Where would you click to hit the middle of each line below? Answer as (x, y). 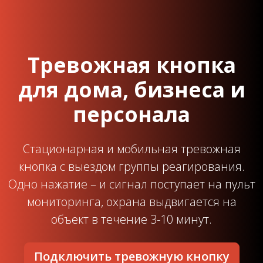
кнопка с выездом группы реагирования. (131, 167)
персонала (131, 114)
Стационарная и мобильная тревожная (131, 149)
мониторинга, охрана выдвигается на (131, 202)
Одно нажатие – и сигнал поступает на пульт (131, 184)
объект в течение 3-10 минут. (131, 220)
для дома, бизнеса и (131, 90)
